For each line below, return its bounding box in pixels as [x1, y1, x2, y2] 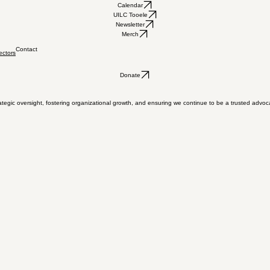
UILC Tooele [113, 11, 148, 18]
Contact [16, 46, 37, 52]
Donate [120, 71, 140, 78]
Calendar [118, 1, 143, 8]
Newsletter [116, 20, 145, 28]
